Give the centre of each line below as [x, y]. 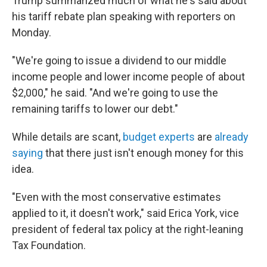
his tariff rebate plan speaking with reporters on [124, 16]
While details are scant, [67, 137]
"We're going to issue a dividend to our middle [119, 60]
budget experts [159, 137]
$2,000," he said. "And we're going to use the [115, 93]
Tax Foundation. [49, 245]
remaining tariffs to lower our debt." [95, 109]
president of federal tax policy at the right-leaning [128, 229]
